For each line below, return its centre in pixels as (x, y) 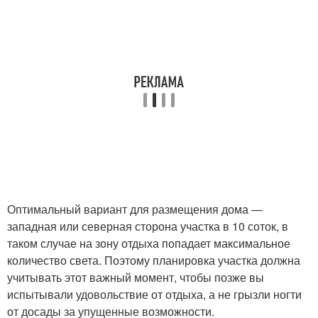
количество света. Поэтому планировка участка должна (154, 261)
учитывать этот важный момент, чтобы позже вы (136, 278)
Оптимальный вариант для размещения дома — (135, 209)
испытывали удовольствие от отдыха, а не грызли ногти (154, 295)
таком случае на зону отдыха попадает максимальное (149, 243)
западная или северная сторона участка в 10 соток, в (148, 226)
